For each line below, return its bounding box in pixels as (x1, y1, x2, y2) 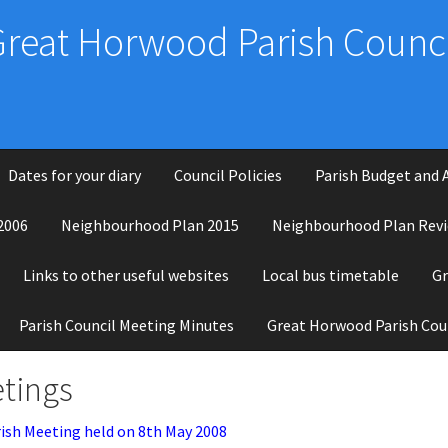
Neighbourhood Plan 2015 (60, 214, 239, 235)
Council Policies (173, 164, 282, 185)
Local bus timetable (261, 264, 399, 285)
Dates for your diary (7, 164, 141, 185)
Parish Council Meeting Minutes (19, 314, 234, 335)
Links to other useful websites (22, 264, 229, 285)
